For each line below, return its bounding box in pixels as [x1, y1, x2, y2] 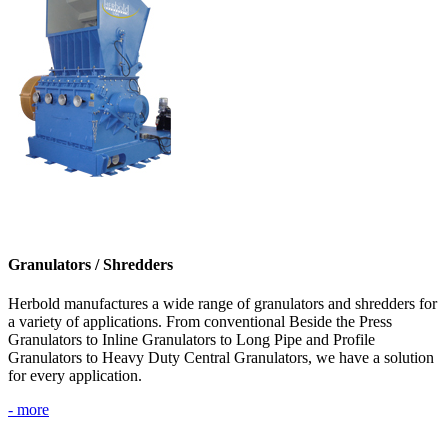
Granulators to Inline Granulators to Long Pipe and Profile [8, 331, 375, 348]
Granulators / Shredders [8, 255, 173, 273]
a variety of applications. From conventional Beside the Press [8, 313, 392, 330]
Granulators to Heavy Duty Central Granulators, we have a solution [8, 349, 434, 366]
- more [8, 401, 49, 418]
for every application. [8, 367, 142, 384]
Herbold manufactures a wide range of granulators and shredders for [8, 295, 437, 312]
